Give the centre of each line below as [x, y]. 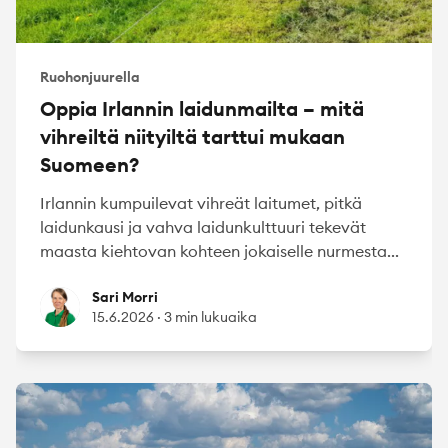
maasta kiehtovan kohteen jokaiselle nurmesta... [219, 251]
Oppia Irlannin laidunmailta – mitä [202, 108]
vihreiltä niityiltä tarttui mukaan [192, 136]
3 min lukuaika [210, 317]
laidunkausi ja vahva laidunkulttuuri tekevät [203, 227]
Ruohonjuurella [90, 77]
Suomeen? [89, 164]
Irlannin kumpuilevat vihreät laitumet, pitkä [201, 203]
